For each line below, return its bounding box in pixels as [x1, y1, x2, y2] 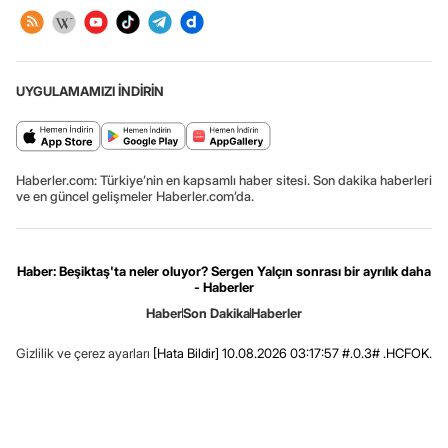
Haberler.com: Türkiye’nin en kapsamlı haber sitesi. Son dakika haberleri [16, 171, 432, 188]
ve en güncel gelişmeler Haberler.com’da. [16, 187, 254, 204]
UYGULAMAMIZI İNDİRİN [16, 82, 164, 99]
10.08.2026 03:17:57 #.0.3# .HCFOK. [219, 344, 432, 361]
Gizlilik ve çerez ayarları [16, 344, 150, 361]
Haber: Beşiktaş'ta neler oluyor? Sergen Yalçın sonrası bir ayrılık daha [17, 262, 431, 279]
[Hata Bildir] [153, 344, 219, 361]
